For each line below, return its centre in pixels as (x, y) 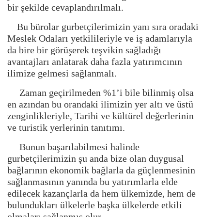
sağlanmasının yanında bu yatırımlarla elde (93, 182)
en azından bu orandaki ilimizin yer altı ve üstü (100, 104)
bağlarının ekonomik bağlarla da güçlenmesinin (101, 170)
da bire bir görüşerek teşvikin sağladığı (84, 50)
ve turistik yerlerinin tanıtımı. (67, 128)
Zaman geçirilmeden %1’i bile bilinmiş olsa (101, 93)
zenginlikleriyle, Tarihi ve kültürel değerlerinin (101, 116)
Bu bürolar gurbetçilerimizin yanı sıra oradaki (103, 27)
